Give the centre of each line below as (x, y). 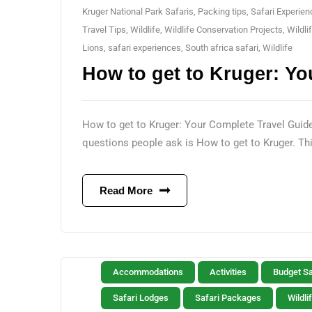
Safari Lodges (141, 298)
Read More (126, 190)
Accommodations (148, 272)
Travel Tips (104, 30)
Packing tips (222, 11)
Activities (228, 272)
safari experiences (145, 48)
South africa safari (222, 48)
